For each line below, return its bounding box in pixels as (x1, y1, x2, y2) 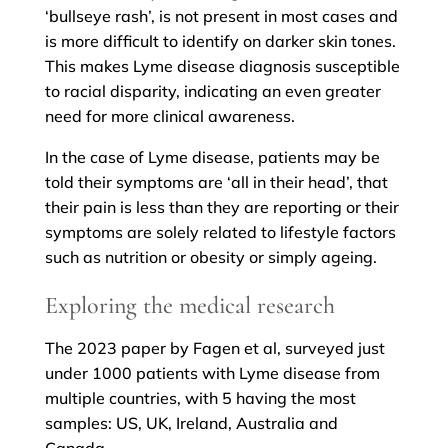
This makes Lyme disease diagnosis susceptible (44, 56, 400, 77)
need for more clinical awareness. (44, 106, 295, 127)
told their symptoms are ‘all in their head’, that (44, 172, 388, 193)
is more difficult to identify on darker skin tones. (44, 31, 396, 52)
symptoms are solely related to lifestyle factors (44, 222, 396, 243)
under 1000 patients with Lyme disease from (44, 363, 380, 384)
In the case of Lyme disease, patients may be (44, 147, 380, 168)
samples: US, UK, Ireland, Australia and (44, 413, 338, 434)
